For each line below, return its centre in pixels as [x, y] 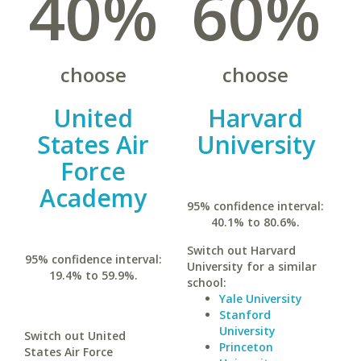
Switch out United [75, 336]
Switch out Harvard [241, 250]
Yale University [260, 299]
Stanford [245, 315]
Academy [93, 198]
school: [206, 282]
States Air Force [68, 352]
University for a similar [251, 266]
